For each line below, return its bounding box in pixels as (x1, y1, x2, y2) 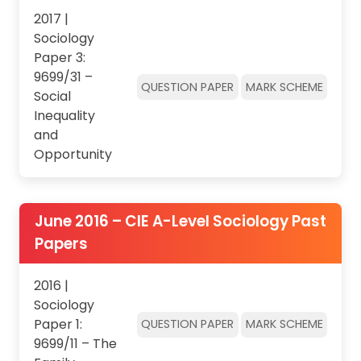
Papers (34, 233, 88, 255)
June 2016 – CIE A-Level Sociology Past (34, 210, 326, 233)
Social (33, 87, 71, 106)
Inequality (33, 106, 95, 126)
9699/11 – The (33, 334, 117, 353)
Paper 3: (33, 48, 85, 68)
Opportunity (33, 145, 112, 164)
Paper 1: (33, 314, 82, 334)
